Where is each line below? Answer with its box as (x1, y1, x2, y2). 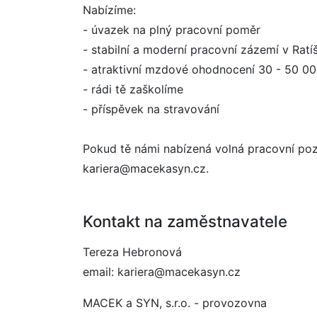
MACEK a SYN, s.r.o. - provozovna (83, 296, 267, 310)
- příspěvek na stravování (83, 102, 219, 116)
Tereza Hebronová (83, 245, 182, 259)
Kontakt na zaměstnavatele (83, 212, 287, 231)
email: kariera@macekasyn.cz (83, 265, 241, 279)
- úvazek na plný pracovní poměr (83, 23, 260, 37)
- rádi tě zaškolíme (83, 82, 183, 96)
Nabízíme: (83, 3, 136, 17)
